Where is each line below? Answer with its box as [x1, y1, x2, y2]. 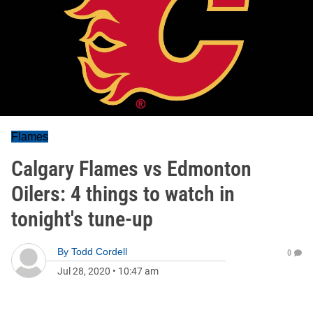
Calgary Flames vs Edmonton [11, 156, 252, 181]
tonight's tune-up [11, 207, 153, 231]
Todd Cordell [71, 246, 127, 257]
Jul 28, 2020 [57, 265, 110, 277]
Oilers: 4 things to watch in [11, 182, 235, 206]
